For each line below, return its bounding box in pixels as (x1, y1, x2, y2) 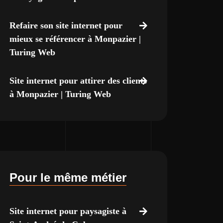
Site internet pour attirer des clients (9, 76, 147, 86)
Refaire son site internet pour (9, 20, 122, 30)
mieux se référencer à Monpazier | (9, 34, 141, 44)
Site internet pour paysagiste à (9, 206, 126, 216)
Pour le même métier (9, 171, 126, 184)
